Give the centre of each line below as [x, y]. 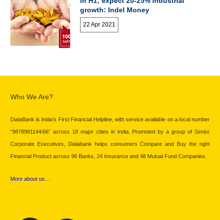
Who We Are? [32, 96]
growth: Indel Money [115, 10]
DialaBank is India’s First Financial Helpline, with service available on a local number [110, 119]
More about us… [30, 179]
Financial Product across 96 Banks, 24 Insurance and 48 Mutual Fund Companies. [109, 156]
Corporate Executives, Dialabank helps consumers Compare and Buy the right [110, 144]
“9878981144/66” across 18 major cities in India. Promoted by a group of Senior [110, 131]
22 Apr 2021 [99, 24]
